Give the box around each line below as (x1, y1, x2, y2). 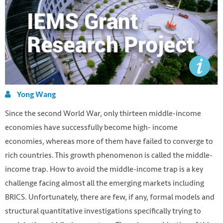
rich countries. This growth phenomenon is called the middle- (5, 148, 213, 161)
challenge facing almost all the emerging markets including (5, 176, 204, 189)
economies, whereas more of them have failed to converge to (5, 134, 213, 147)
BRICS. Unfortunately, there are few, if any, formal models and (5, 190, 215, 203)
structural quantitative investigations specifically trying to (5, 204, 201, 217)
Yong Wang (17, 90, 56, 100)
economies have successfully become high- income (5, 120, 178, 133)
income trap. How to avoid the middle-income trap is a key (5, 162, 203, 175)
